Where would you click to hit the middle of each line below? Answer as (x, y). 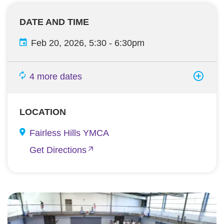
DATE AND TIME (54, 22)
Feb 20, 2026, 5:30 (69, 43)
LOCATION (43, 112)
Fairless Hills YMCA (69, 133)
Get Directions (58, 150)
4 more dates (56, 76)
